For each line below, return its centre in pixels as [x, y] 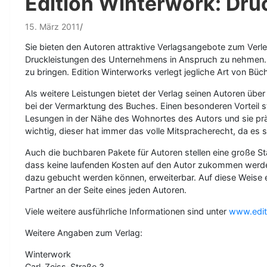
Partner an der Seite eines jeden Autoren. [106, 190]
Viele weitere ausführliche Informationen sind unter [127, 211]
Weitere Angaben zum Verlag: [84, 233]
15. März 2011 [52, 27]
